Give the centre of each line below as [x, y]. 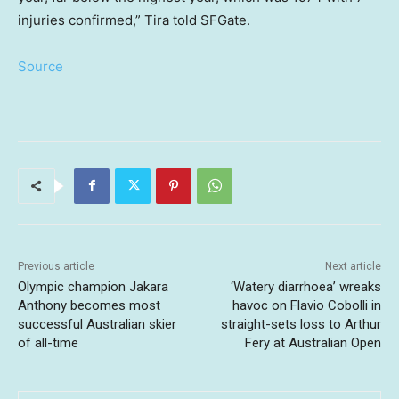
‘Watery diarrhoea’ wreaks [305, 286]
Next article [353, 266]
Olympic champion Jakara [93, 286]
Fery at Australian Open [313, 342]
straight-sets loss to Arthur [301, 324]
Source [41, 66]
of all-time [48, 342]
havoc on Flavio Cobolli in [306, 305]
